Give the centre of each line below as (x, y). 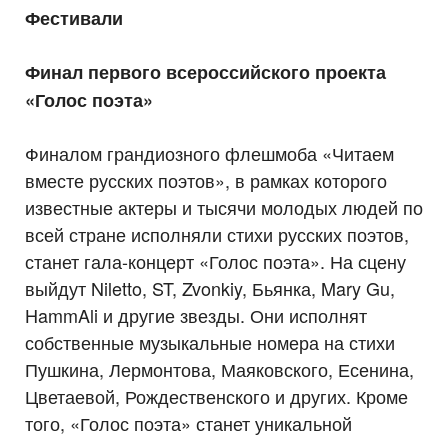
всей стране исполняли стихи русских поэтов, (217, 233)
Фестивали (74, 17)
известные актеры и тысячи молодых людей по (224, 206)
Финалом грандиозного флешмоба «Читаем (209, 152)
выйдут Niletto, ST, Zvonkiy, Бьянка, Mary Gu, (210, 287)
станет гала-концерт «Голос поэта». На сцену (215, 260)
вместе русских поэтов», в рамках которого (206, 179)
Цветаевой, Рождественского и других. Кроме (216, 395)
